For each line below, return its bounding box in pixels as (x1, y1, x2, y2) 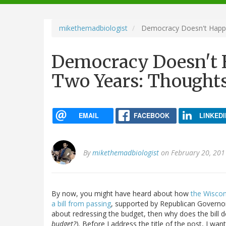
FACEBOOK (133, 110, 169, 120)
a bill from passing (51, 199, 111, 209)
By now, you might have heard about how (51, 189, 191, 199)
